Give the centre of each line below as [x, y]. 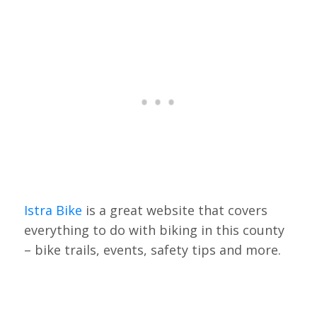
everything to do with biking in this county [154, 230]
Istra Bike [53, 211]
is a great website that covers [174, 211]
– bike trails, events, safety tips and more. [152, 250]
